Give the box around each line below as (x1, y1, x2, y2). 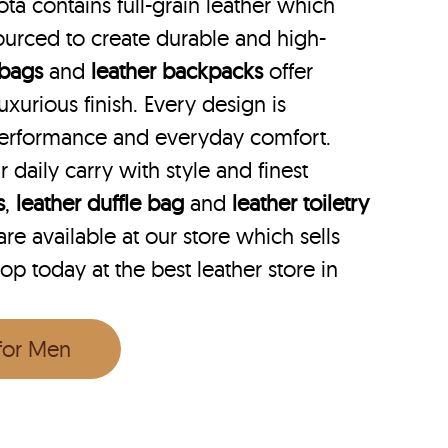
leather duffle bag (16, 189, 185, 218)
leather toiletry (232, 189, 370, 218)
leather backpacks (91, 57, 264, 86)
